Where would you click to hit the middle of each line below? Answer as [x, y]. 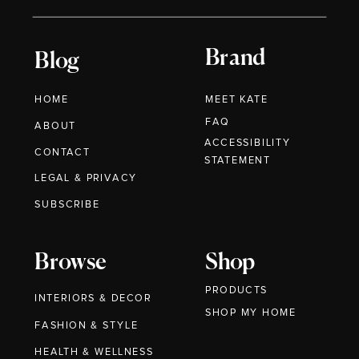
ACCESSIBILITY [248, 143]
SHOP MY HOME [251, 313]
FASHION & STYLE [87, 326]
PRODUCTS [237, 291]
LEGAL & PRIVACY [86, 179]
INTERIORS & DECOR [93, 299]
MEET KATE [237, 100]
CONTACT [63, 153]
